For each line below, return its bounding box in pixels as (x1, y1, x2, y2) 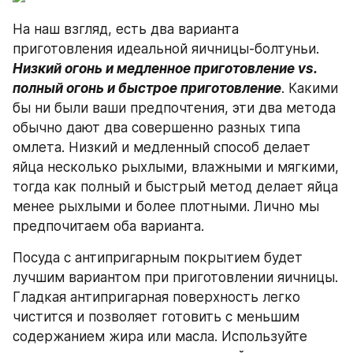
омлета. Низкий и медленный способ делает (13, 139, 310, 155)
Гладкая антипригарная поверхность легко (13, 288, 300, 305)
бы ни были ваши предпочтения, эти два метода (13, 99, 336, 116)
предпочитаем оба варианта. (13, 217, 204, 234)
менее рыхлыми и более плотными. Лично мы (13, 198, 319, 214)
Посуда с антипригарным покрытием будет (13, 249, 303, 266)
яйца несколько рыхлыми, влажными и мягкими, (13, 158, 339, 175)
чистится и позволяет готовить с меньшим (13, 308, 299, 325)
